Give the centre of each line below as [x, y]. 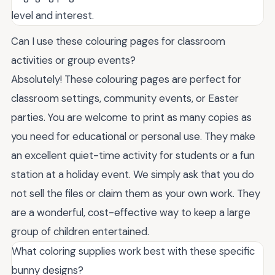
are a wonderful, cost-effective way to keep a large [131, 212]
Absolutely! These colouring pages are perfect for [126, 79]
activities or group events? [73, 60]
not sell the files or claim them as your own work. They [136, 193]
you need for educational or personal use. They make [133, 136]
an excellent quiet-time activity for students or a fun [133, 155]
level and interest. [53, 15]
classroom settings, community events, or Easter [125, 98]
